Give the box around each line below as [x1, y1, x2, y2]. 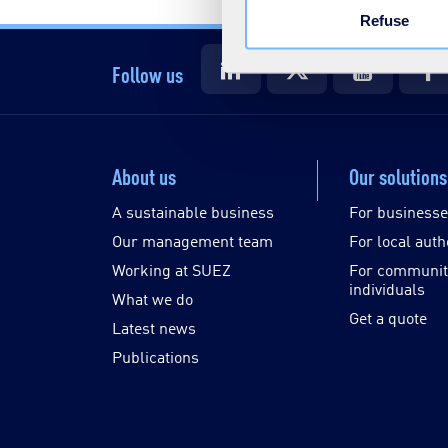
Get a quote [348, 306, 427, 328]
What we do [112, 287, 193, 309]
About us [112, 159, 176, 190]
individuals [348, 277, 425, 299]
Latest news [112, 316, 196, 338]
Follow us [112, 58, 183, 89]
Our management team [112, 229, 273, 251]
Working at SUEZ [112, 258, 231, 280]
